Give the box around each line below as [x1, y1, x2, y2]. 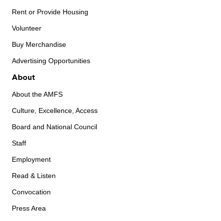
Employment [12, 155, 51, 164]
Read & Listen [12, 172, 56, 180]
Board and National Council [12, 123, 97, 131]
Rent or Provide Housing [12, 8, 88, 16]
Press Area [12, 204, 46, 213]
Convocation [12, 188, 51, 196]
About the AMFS [12, 90, 63, 99]
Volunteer [12, 24, 41, 33]
